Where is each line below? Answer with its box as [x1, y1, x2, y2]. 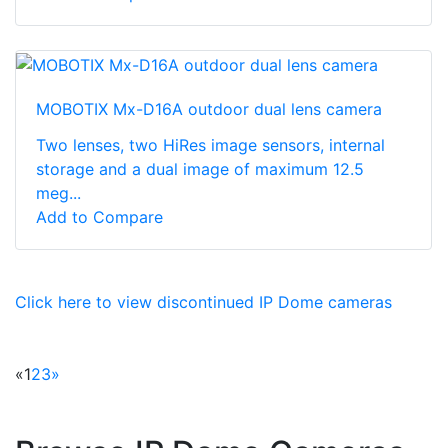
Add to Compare [36, 207, 163, 228]
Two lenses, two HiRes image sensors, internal [36, 135, 385, 156]
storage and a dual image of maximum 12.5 [36, 159, 364, 180]
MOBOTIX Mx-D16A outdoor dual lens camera [36, 99, 382, 120]
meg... [36, 183, 81, 204]
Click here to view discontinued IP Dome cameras [15, 292, 392, 313]
